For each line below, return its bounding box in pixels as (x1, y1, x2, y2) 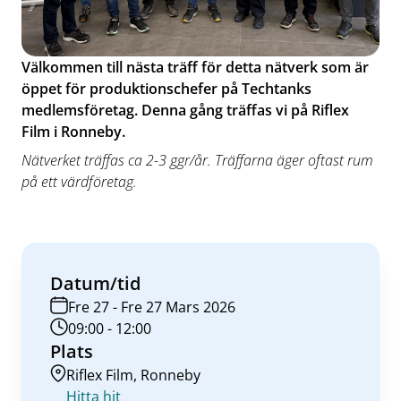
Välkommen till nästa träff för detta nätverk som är (21, 57, 369, 77)
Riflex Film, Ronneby (66, 365, 200, 385)
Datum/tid (50, 271, 141, 295)
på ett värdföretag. (21, 172, 137, 192)
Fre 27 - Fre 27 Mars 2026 (68, 297, 235, 317)
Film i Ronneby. (21, 122, 125, 141)
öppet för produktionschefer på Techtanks (21, 79, 311, 98)
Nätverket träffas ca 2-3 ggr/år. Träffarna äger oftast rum (21, 150, 373, 170)
